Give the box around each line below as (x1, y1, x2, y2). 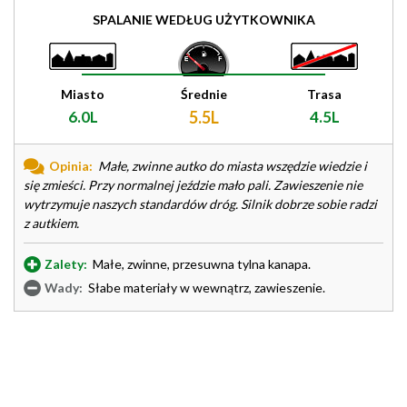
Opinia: (49, 158, 93, 174)
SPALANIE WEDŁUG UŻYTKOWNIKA (92, 12, 315, 27)
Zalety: (45, 256, 87, 272)
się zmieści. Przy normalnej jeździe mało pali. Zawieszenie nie (24, 177, 362, 193)
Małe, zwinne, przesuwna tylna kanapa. (90, 256, 311, 272)
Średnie (180, 86, 227, 102)
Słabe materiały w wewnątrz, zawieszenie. (85, 280, 325, 295)
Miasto (61, 86, 104, 102)
